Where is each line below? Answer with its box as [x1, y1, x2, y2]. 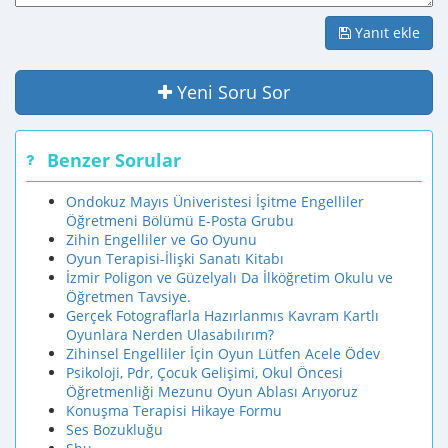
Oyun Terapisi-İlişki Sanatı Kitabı [66, 249, 284, 268]
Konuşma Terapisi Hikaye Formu [66, 401, 282, 420]
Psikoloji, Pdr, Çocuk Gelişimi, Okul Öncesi [66, 363, 343, 382]
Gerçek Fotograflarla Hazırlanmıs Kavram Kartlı [66, 306, 379, 325]
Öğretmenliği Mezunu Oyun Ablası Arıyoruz [66, 382, 358, 401]
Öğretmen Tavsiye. [66, 287, 191, 306]
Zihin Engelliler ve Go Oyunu [66, 230, 257, 249]
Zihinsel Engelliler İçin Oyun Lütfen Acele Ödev [66, 344, 380, 363]
